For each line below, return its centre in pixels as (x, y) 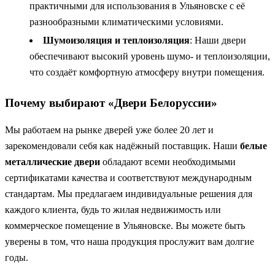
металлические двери (52, 162)
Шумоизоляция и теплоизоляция (116, 41)
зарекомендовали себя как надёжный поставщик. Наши (122, 146)
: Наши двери (218, 41)
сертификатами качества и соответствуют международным (128, 178)
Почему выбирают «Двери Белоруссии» (111, 103)
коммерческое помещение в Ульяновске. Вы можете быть (125, 226)
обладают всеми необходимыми (168, 162)
